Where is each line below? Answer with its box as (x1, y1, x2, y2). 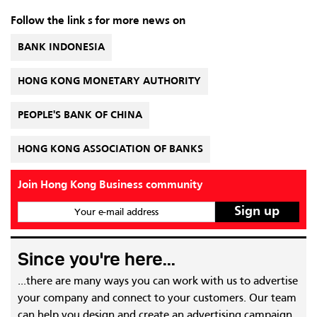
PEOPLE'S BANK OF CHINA (18, 110, 142, 120)
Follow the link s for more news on (11, 16, 185, 27)
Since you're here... (18, 249, 175, 269)
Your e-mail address (74, 207, 158, 217)
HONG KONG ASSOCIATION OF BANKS (18, 144, 203, 154)
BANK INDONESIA (18, 42, 105, 52)
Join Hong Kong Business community (18, 180, 203, 191)
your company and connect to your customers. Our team (18, 293, 296, 304)
